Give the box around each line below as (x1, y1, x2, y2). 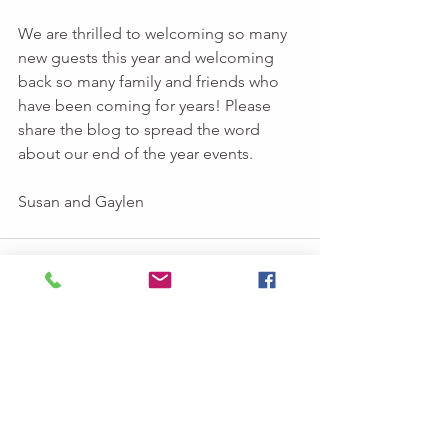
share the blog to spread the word (18, 120, 264, 140)
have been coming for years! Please (18, 96, 275, 116)
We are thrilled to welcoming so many (18, 24, 291, 44)
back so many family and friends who (18, 72, 283, 92)
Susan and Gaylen (18, 192, 144, 212)
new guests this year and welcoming (18, 48, 282, 68)
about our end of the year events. (18, 144, 253, 164)
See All (276, 376, 320, 395)
